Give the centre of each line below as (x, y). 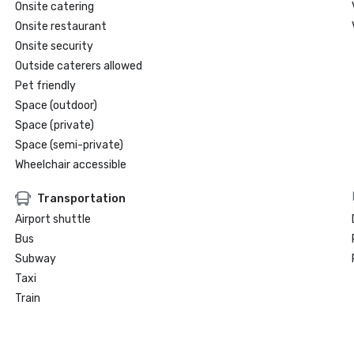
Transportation (81, 198)
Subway (35, 259)
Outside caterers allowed (78, 66)
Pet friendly (45, 86)
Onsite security (54, 46)
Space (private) (54, 125)
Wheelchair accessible (70, 165)
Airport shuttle (53, 219)
